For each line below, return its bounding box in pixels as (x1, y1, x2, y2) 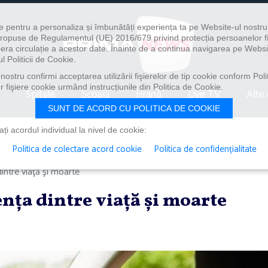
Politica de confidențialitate (153, 142, 257, 157)
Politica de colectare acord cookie (11, 142, 142, 157)
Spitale (26, 85, 56, 103)
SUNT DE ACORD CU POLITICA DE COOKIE (48, 103, 220, 113)
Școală (81, 85, 110, 103)
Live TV (187, 85, 221, 103)
